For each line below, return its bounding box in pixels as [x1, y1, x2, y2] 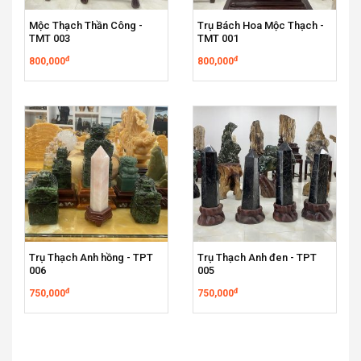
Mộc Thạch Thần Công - [29, 19, 143, 32]
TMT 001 [197, 32, 239, 45]
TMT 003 [29, 32, 70, 45]
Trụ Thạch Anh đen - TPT [197, 251, 317, 264]
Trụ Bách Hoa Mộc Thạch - [197, 19, 324, 32]
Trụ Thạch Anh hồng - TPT [29, 251, 153, 264]
